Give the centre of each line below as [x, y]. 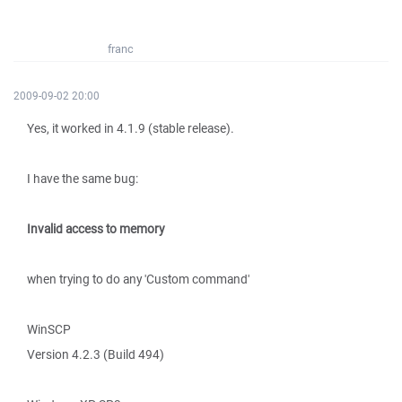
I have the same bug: [83, 179]
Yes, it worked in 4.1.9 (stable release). [131, 128]
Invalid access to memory [96, 229]
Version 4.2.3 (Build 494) [96, 354]
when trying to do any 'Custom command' [138, 279]
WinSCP [49, 329]
